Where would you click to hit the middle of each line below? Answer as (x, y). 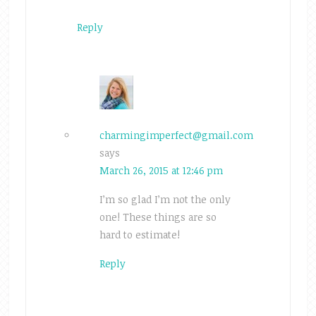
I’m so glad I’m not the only (165, 199)
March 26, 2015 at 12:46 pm (161, 170)
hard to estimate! (139, 234)
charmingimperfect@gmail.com (176, 135)
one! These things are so (158, 217)
